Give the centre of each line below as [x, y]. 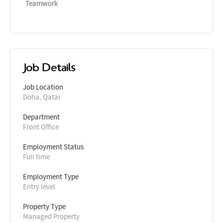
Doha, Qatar [42, 97]
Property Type [44, 206]
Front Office [41, 127]
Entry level [39, 186]
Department [41, 117]
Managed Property [51, 216]
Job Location [43, 87]
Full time [36, 157]
